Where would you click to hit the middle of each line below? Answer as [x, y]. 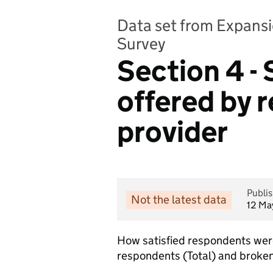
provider [172, 132]
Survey [141, 44]
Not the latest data [179, 199]
